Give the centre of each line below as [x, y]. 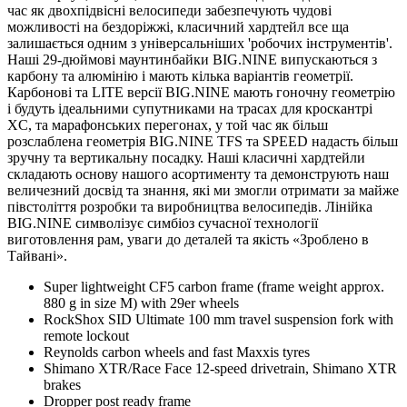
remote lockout [86, 336]
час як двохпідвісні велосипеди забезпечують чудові [169, 11]
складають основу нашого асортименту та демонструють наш [198, 174]
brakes [62, 385]
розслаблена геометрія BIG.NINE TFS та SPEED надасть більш [203, 142]
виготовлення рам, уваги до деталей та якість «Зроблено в [188, 240]
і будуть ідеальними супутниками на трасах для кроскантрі [190, 109]
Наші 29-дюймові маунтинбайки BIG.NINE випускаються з [192, 60]
